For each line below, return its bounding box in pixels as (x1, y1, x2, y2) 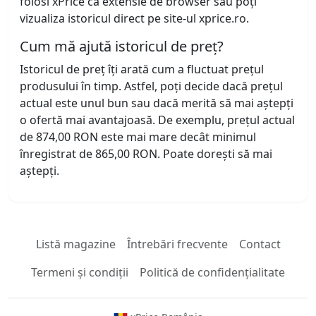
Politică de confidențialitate (140, 265, 285, 281)
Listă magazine (35, 236, 116, 253)
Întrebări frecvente (126, 236, 228, 253)
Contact (238, 236, 281, 253)
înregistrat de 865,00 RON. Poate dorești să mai (20, 146, 272, 162)
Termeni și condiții (31, 265, 128, 281)
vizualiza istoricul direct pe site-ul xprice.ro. (20, 11, 249, 27)
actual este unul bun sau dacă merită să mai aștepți (20, 95, 293, 111)
